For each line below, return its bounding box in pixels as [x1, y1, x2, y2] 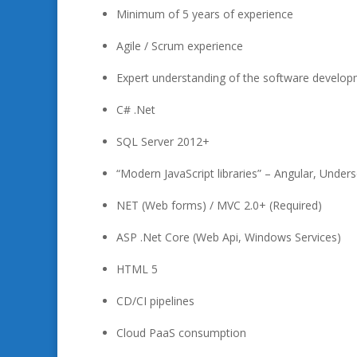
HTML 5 [116, 261, 158, 277]
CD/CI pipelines [116, 293, 194, 308]
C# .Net [116, 102, 155, 117]
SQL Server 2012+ [116, 134, 210, 149]
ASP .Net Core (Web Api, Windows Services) [116, 229, 341, 245]
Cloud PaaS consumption [116, 325, 246, 340]
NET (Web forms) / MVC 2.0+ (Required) [116, 198, 322, 213]
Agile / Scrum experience [116, 38, 243, 53]
